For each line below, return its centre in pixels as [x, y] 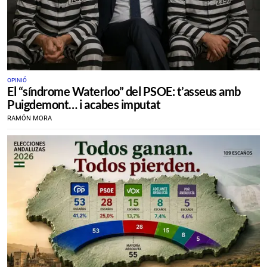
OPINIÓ [17, 80]
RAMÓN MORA [30, 118]
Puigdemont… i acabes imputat [84, 104]
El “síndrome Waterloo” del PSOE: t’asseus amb [124, 91]
